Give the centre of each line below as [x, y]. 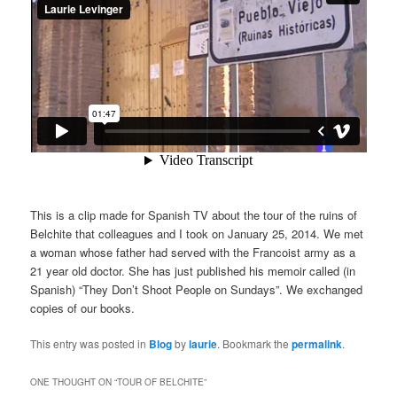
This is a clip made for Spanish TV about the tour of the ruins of [194, 214]
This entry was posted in [90, 343]
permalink [317, 343]
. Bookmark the [255, 343]
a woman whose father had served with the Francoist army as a [193, 252]
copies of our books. [83, 307]
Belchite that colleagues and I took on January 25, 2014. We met [197, 233]
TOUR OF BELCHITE [161, 381]
